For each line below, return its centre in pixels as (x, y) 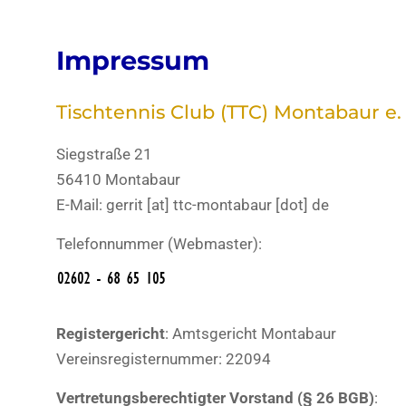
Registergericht (111, 333)
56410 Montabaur (118, 179)
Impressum (133, 60)
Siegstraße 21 (104, 154)
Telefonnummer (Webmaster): (159, 244)
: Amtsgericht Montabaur (251, 333)
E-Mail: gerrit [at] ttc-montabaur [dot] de (193, 205)
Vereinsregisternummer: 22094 (164, 359)
